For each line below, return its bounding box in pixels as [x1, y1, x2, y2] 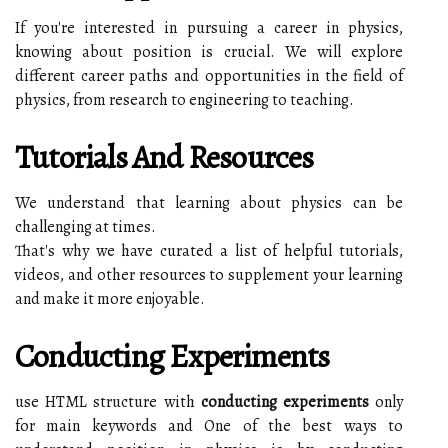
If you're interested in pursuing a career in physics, [15, 16, 403, 39]
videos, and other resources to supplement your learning [15, 263, 403, 286]
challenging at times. [15, 215, 156, 238]
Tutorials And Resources [15, 134, 314, 179]
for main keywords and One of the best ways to [15, 414, 403, 437]
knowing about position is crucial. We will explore [15, 40, 403, 63]
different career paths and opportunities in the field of [15, 64, 403, 87]
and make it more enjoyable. [15, 287, 205, 310]
